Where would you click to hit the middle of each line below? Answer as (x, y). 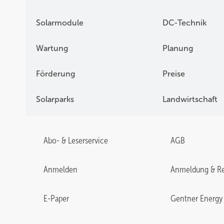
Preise (173, 74)
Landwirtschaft (190, 99)
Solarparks (55, 99)
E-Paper (56, 198)
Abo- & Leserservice (76, 140)
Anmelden (60, 169)
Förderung (55, 74)
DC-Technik (184, 23)
